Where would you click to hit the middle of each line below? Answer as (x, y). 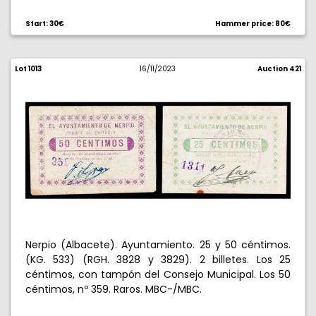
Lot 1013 (28, 69)
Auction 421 (279, 69)
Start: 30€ (45, 24)
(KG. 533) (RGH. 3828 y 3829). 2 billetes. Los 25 (158, 260)
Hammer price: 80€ (253, 24)
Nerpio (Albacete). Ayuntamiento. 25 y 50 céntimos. (158, 245)
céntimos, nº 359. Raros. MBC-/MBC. (114, 289)
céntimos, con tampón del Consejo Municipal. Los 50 (158, 274)
